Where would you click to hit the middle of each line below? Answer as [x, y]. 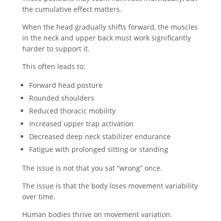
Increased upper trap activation [81, 123]
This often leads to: [54, 66]
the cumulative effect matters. [72, 9]
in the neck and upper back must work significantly [106, 37]
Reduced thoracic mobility [72, 110]
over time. [38, 196]
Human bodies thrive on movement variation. [97, 214]
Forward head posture [66, 85]
